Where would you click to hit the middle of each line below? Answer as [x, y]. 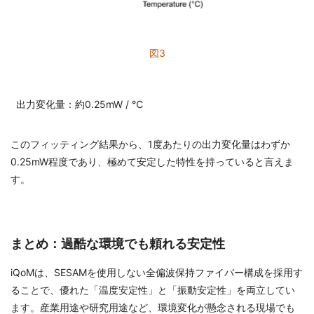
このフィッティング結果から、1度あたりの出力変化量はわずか [150, 144]
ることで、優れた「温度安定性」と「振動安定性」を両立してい [153, 290]
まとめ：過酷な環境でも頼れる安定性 [118, 244]
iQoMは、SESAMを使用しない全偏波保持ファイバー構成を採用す [157, 273]
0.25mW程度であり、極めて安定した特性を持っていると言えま [152, 162]
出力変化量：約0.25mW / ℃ [80, 104]
